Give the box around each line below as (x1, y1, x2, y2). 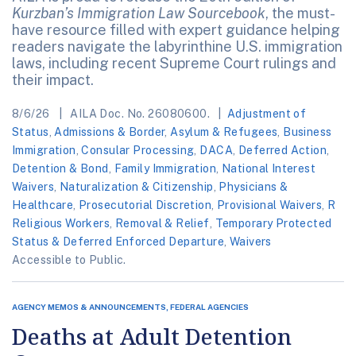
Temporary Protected (215, 217, 332, 230)
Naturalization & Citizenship (59, 180, 214, 194)
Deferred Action (238, 144, 327, 157)
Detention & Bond (12, 162, 109, 176)
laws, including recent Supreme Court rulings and (12, 55, 336, 72)
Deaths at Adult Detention (12, 321, 292, 352)
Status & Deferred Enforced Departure (12, 235, 225, 249)
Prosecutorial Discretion (79, 199, 212, 212)
